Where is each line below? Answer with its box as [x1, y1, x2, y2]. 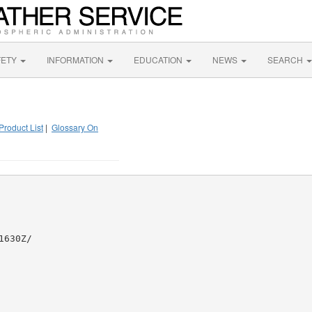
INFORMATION [47, 54, 106, 65]
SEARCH [267, 54, 305, 65]
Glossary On [52, 121, 98, 133]
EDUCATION [134, 54, 185, 65]
